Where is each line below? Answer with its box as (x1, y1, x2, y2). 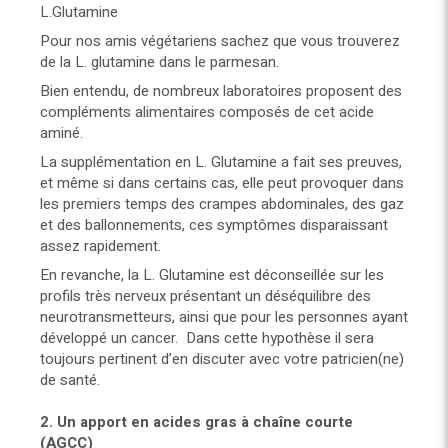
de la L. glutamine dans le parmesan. (40, 51, 279, 74)
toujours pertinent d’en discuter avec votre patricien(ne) (40, 348, 404, 371)
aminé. (40, 122, 83, 145)
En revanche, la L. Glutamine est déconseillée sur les (40, 264, 384, 287)
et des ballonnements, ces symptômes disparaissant (40, 214, 388, 237)
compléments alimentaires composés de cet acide (40, 101, 374, 124)
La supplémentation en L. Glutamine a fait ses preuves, (40, 151, 402, 174)
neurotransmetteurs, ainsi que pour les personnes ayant (40, 306, 408, 329)
